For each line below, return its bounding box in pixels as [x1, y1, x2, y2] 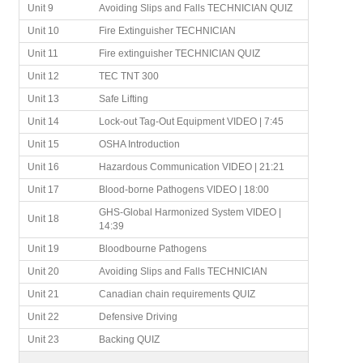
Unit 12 [27, 70, 59, 83]
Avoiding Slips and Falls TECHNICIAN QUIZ [98, 2, 293, 15]
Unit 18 [27, 213, 59, 225]
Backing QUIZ [98, 334, 160, 346]
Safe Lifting [98, 93, 148, 105]
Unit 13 [27, 93, 59, 105]
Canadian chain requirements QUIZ [98, 288, 255, 301]
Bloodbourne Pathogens [98, 243, 207, 255]
